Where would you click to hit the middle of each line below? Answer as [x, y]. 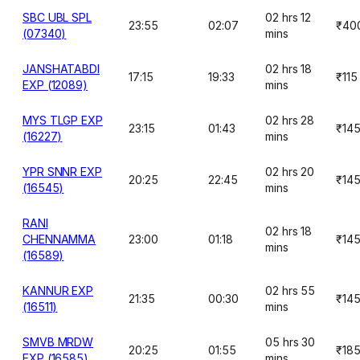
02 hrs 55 [290, 290]
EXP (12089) [55, 85]
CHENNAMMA [59, 239]
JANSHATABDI [61, 69]
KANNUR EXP [58, 290]
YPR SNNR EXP [62, 172]
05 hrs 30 [290, 342]
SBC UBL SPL [57, 17]
